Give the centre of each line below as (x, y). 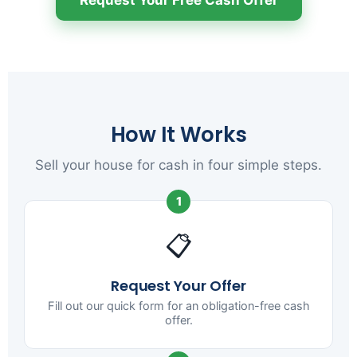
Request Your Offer (178, 285)
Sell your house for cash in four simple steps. (178, 165)
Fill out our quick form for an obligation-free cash (178, 306)
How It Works (178, 134)
